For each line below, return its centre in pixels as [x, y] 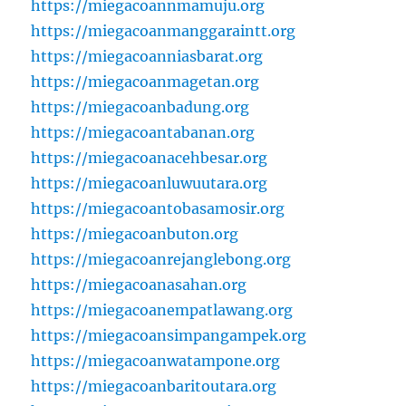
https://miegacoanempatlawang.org [162, 310]
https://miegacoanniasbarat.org [147, 57]
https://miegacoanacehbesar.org [150, 158]
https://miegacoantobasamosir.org [158, 209]
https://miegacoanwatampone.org [156, 361]
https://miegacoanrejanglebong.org [161, 260]
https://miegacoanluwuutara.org [150, 184]
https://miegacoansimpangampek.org [169, 336]
